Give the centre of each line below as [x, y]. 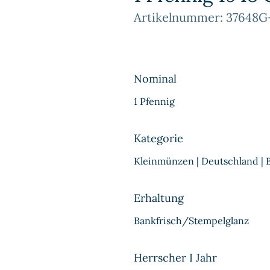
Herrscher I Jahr [175, 258]
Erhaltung [159, 198]
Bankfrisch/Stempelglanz [191, 221]
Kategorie [159, 138]
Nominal [155, 79]
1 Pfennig [154, 101]
